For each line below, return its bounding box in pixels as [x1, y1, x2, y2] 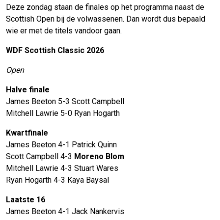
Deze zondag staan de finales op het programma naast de [6, 2, 204, 12]
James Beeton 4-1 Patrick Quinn [6, 139, 117, 149]
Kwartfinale [6, 128, 48, 137]
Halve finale [6, 84, 50, 94]
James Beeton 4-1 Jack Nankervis [6, 206, 124, 216]
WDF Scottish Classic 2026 [6, 45, 104, 55]
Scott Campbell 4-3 [6, 151, 74, 161]
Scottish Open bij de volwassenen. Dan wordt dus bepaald [6, 14, 205, 24]
